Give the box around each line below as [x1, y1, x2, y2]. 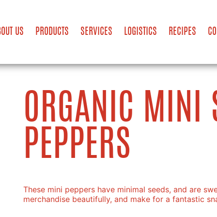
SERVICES [80, 27, 112, 37]
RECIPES [168, 27, 196, 37]
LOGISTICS [124, 27, 157, 37]
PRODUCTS [35, 27, 69, 37]
